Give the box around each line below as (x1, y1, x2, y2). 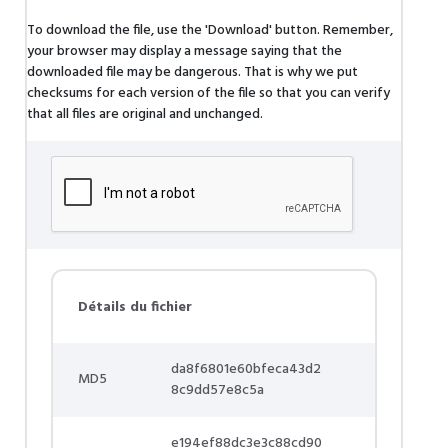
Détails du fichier (78, 296, 192, 319)
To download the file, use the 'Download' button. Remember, (27, 19, 393, 42)
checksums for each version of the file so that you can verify (27, 82, 390, 105)
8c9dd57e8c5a (171, 379, 264, 402)
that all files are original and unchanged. (27, 103, 263, 126)
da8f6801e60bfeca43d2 (171, 358, 321, 381)
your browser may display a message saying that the (27, 40, 342, 63)
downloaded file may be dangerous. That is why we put (27, 61, 358, 84)
